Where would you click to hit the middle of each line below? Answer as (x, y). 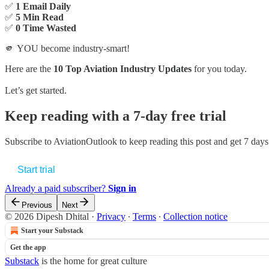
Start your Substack (52, 230)
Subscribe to (29, 141)
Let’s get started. (36, 90)
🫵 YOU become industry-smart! (67, 48)
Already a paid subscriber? (56, 188)
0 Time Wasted (46, 28)
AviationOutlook (85, 141)
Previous (37, 205)
